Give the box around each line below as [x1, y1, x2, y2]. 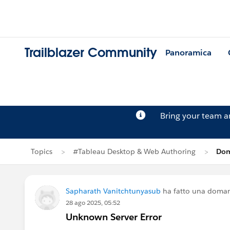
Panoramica [165, 47, 212, 59]
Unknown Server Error [66, 211, 162, 223]
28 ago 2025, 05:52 [66, 198, 120, 207]
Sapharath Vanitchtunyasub [66, 186, 161, 196]
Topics [31, 147, 52, 156]
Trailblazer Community [25, 45, 157, 61]
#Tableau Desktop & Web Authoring [73, 147, 196, 156]
